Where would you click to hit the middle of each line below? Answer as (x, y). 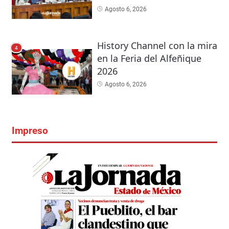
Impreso (30, 131)
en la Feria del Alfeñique (149, 59)
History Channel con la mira (157, 46)
